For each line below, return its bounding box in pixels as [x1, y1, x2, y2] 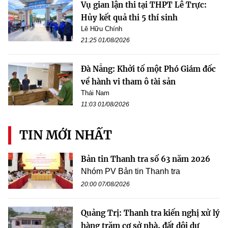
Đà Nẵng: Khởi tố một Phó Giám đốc [81, 64, 216, 74]
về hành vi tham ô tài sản [81, 76, 176, 87]
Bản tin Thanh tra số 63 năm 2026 [81, 154, 210, 164]
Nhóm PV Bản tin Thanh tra [81, 166, 180, 176]
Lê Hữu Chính [81, 24, 122, 33]
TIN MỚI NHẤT [19, 127, 112, 143]
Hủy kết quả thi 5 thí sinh [81, 12, 178, 22]
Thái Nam [81, 89, 109, 97]
